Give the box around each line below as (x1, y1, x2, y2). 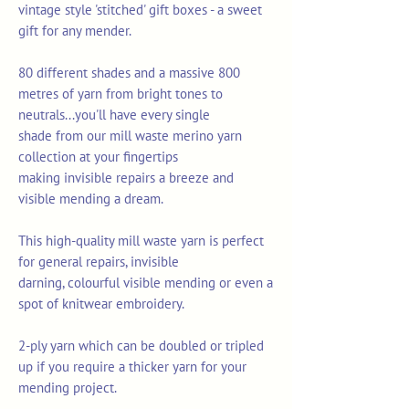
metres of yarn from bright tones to (18, 85, 223, 103)
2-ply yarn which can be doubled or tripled (18, 337, 264, 355)
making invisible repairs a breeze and (18, 169, 234, 187)
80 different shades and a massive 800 (18, 64, 240, 82)
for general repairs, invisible (18, 253, 179, 271)
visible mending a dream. (18, 190, 163, 208)
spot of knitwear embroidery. (18, 295, 184, 313)
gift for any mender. (18, 22, 131, 40)
